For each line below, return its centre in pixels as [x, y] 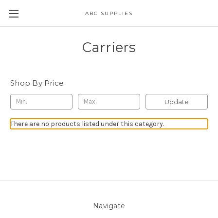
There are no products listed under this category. [87, 124]
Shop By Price [37, 83]
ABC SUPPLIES [109, 13]
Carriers [109, 47]
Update [176, 101]
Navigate [109, 206]
